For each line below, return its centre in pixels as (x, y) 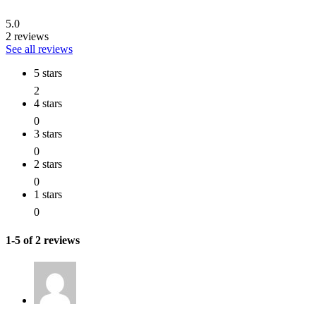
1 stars (48, 195)
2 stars (48, 164)
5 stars (48, 73)
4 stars (48, 104)
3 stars (48, 134)
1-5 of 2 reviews (43, 240)
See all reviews (39, 49)
